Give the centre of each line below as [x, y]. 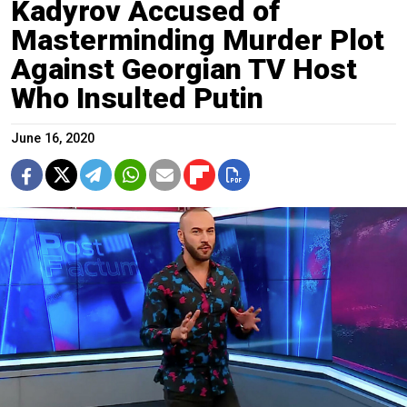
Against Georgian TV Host [184, 69]
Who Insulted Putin [137, 98]
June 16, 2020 [53, 138]
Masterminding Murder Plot [198, 40]
